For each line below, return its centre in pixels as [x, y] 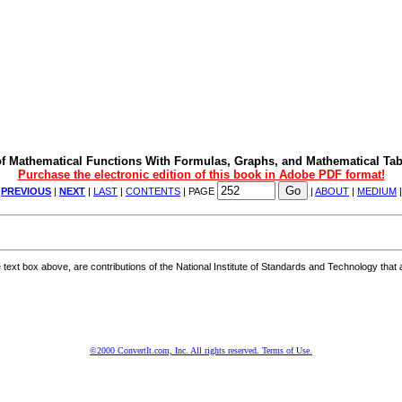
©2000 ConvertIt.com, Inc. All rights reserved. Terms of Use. [201, 350]
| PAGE [199, 192]
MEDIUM [377, 192]
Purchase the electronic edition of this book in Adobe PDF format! [201, 175]
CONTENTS [153, 192]
